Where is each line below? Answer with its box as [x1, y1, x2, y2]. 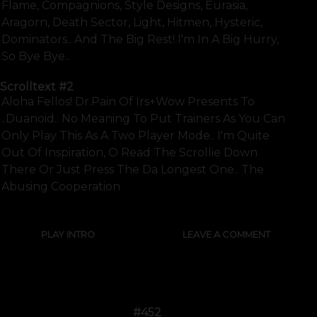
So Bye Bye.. [1, 49, 69, 63]
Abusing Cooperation [1, 180, 120, 194]
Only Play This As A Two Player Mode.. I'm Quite [1, 129, 270, 143]
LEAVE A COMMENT [183, 229, 270, 241]
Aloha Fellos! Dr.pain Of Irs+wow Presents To [1, 95, 255, 109]
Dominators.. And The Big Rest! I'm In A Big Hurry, [1, 32, 279, 46]
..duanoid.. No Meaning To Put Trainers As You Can [1, 112, 285, 126]
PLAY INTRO [41, 229, 95, 241]
